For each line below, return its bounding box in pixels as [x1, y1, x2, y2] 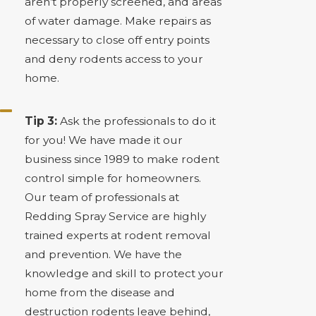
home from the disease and [24, 285, 175, 299]
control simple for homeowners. [24, 171, 201, 185]
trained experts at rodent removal [24, 228, 211, 242]
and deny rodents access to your [24, 51, 203, 66]
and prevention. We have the [24, 247, 182, 261]
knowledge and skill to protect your [24, 266, 224, 280]
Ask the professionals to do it [56, 114, 216, 128]
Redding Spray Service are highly [24, 209, 206, 223]
